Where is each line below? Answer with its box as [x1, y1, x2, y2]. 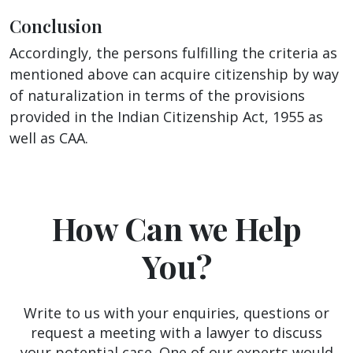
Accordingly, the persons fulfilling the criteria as [9, 43, 337, 62]
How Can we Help [51, 206, 302, 249]
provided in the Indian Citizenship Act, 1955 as [9, 106, 323, 126]
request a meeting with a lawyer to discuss [31, 322, 322, 342]
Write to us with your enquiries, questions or [24, 303, 329, 322]
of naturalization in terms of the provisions [9, 85, 305, 105]
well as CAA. [9, 128, 88, 147]
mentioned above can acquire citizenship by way [9, 64, 339, 84]
